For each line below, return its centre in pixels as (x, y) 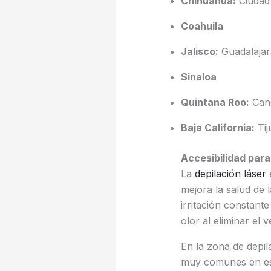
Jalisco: (199, 52)
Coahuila (202, 26)
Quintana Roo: (215, 103)
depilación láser (230, 174)
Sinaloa (198, 77)
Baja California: (217, 128)
